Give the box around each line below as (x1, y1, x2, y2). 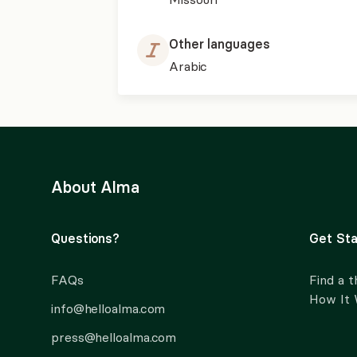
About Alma (51, 177, 140, 197)
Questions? (51, 230, 120, 246)
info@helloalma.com (51, 300, 166, 316)
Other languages (168, 36, 270, 52)
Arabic (168, 58, 208, 74)
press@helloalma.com (51, 329, 177, 345)
